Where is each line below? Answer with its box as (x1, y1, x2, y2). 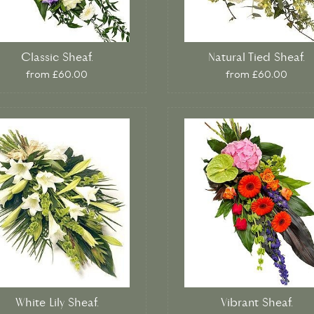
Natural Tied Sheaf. (208, 50, 306, 66)
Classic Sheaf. (20, 50, 93, 66)
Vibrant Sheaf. (220, 295, 293, 311)
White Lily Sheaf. (15, 295, 99, 311)
